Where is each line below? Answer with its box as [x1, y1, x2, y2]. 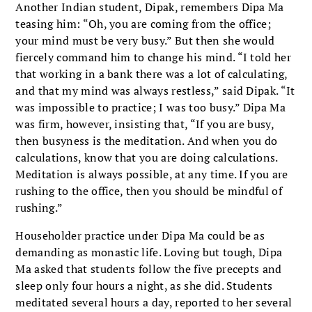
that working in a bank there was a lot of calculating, [15, 65, 288, 81]
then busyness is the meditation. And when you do [15, 132, 278, 148]
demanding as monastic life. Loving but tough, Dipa [15, 244, 283, 260]
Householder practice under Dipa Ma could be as [15, 227, 265, 243]
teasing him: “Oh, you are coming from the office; [15, 15, 272, 31]
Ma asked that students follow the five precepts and [15, 260, 282, 276]
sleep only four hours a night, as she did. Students [15, 277, 273, 293]
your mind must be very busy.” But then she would [15, 32, 275, 48]
